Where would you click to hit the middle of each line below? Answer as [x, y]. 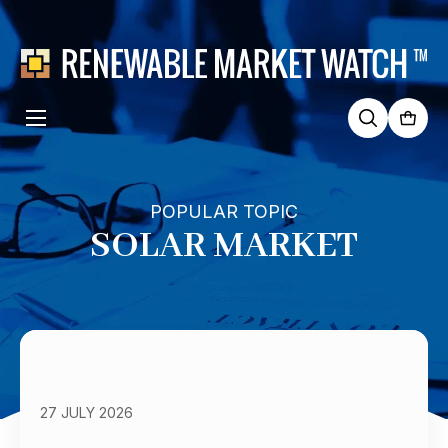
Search [376, 148]
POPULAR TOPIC [223, 211]
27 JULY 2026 [86, 412]
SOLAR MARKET [223, 246]
